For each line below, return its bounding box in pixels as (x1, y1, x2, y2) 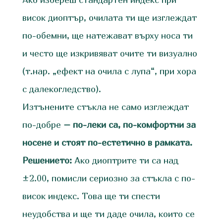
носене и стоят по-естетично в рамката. (22, 137, 192, 148)
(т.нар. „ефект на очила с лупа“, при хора (22, 66, 196, 77)
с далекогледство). (22, 84, 101, 95)
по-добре (22, 119, 61, 130)
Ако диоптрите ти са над (71, 155, 178, 166)
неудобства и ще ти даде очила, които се (22, 209, 195, 220)
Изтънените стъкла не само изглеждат (22, 102, 189, 112)
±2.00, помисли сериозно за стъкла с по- (22, 173, 195, 184)
